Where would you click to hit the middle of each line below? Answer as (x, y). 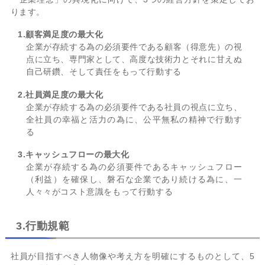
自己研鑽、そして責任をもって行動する (105, 72)
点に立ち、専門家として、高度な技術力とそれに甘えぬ (134, 59)
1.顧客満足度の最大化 (60, 35)
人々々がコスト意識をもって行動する (101, 191)
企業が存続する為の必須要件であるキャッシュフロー (134, 167)
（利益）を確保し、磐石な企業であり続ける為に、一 (134, 179)
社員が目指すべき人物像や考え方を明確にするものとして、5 (132, 256)
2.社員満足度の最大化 (60, 94)
